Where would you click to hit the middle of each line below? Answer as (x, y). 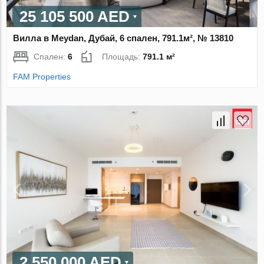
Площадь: (123, 57)
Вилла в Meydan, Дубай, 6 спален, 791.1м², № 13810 (123, 38)
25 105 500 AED (75, 17)
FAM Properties (42, 77)
